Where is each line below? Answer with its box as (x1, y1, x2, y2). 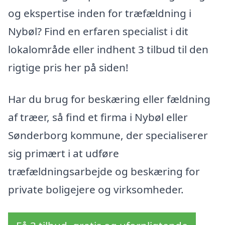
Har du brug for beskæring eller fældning (8, 92, 210, 106)
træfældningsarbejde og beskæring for (8, 164, 200, 179)
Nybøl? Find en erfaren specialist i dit (8, 24, 188, 38)
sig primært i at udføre (8, 146, 119, 161)
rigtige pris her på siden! (8, 60, 129, 74)
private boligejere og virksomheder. (8, 182, 184, 197)
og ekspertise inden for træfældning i (8, 6, 191, 20)
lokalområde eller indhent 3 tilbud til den (8, 42, 208, 56)
